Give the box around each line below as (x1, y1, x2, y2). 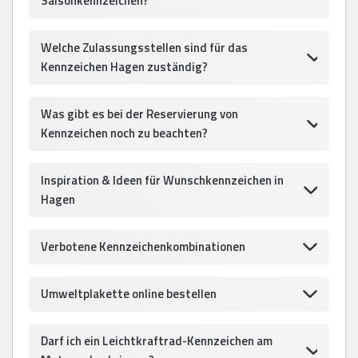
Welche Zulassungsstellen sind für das (41, 38, 248, 58)
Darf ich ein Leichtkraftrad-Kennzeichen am (41, 332, 272, 351)
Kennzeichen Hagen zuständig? (41, 58, 208, 77)
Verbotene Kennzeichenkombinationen (41, 237, 245, 257)
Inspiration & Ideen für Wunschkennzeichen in (41, 171, 284, 190)
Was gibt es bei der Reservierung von (41, 105, 238, 124)
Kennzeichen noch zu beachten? (41, 124, 208, 143)
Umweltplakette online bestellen (41, 284, 217, 304)
